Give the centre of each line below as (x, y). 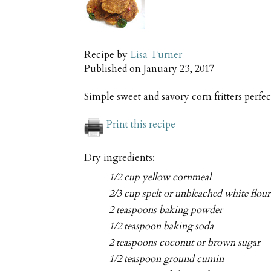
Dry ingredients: (119, 158)
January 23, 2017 (179, 69)
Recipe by (107, 55)
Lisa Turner (156, 55)
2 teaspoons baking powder (166, 210)
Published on (114, 69)
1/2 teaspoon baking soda (162, 226)
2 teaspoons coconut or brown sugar (185, 243)
